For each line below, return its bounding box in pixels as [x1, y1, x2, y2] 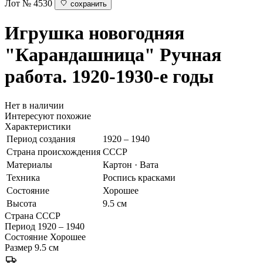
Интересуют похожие [5, 110, 91, 121]
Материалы [6, 159, 52, 170]
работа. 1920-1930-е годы [5, 66, 214, 87]
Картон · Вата [103, 159, 159, 170]
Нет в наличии [5, 100, 64, 110]
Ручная [160, 44, 221, 66]
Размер [5, 242, 32, 252]
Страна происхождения [6, 146, 100, 157]
